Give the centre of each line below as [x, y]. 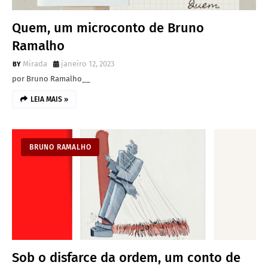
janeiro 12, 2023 [88, 64]
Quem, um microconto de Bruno [108, 28]
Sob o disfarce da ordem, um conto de [126, 258]
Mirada [35, 64]
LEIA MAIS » [49, 99]
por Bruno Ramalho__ [51, 79]
